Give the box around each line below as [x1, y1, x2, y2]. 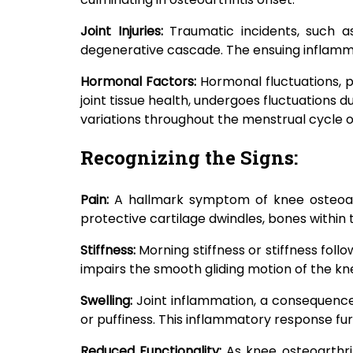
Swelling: [80, 292, 136, 310]
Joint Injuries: [80, 22, 170, 41]
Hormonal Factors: [80, 72, 200, 91]
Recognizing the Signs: [80, 145, 298, 171]
